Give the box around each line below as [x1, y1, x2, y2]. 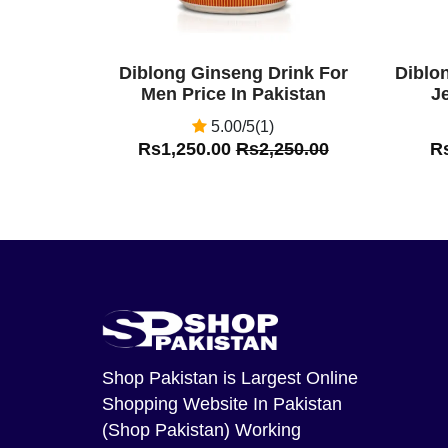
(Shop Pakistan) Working [102, 419, 301, 440]
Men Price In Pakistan [140, 83, 326, 104]
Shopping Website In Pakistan [102, 393, 342, 414]
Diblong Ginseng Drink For [118, 62, 348, 83]
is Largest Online [218, 367, 358, 388]
